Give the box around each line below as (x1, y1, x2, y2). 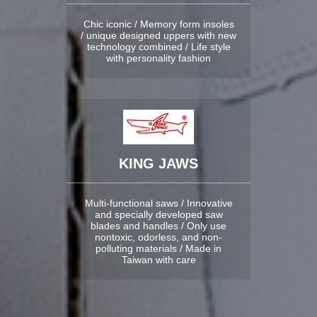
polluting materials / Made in (96, 242, 221, 254)
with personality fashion (106, 52, 211, 64)
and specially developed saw (94, 208, 223, 220)
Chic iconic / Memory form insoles (83, 18, 234, 30)
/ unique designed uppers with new (81, 29, 236, 41)
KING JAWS (119, 155, 198, 171)
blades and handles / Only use (91, 219, 226, 231)
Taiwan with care (121, 253, 196, 265)
